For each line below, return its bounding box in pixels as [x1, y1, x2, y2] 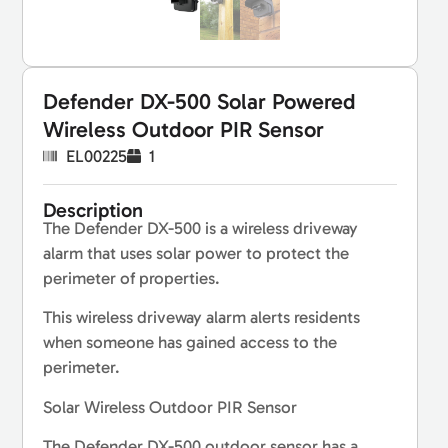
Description [43, 197, 144, 222]
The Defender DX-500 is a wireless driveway [43, 217, 359, 238]
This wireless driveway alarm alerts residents [43, 307, 361, 328]
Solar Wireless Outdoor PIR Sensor [43, 396, 298, 417]
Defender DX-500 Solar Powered [43, 87, 357, 115]
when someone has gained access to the [43, 332, 338, 353]
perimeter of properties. [43, 267, 221, 288]
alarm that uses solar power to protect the [43, 242, 350, 263]
